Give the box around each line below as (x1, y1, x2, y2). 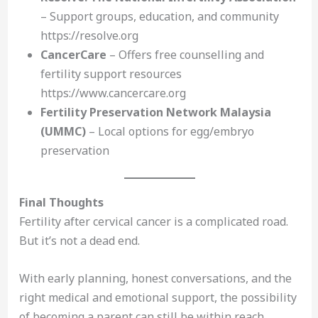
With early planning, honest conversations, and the (18, 270, 292, 286)
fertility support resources (40, 66, 182, 82)
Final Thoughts (18, 194, 104, 211)
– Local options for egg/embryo (85, 124, 254, 140)
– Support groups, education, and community (40, 9, 279, 25)
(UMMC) (40, 124, 86, 140)
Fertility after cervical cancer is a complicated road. (18, 214, 288, 230)
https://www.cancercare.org (40, 85, 186, 102)
